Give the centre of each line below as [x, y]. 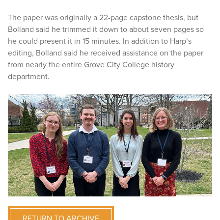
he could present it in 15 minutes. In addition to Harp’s [100, 41]
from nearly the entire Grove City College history [91, 65]
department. [29, 77]
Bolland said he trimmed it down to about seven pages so [106, 29]
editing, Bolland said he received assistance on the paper [106, 53]
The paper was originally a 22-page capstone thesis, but [103, 18]
